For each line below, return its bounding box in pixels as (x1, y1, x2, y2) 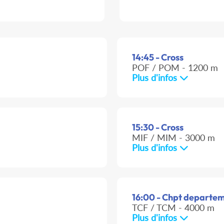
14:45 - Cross (132, 51, 183, 63)
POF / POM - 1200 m (132, 62, 218, 73)
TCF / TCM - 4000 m (132, 202, 214, 213)
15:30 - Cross (132, 121, 183, 133)
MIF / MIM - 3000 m (132, 132, 215, 143)
